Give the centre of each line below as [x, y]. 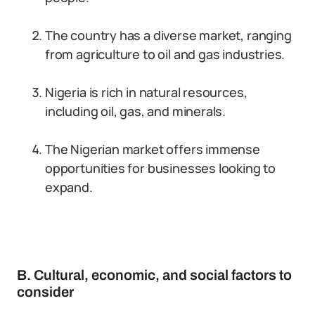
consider [45, 292]
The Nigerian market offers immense [153, 149]
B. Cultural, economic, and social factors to [154, 275]
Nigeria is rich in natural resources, [146, 92]
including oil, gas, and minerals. [136, 111]
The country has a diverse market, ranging [168, 35]
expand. [69, 187]
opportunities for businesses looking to [160, 168]
